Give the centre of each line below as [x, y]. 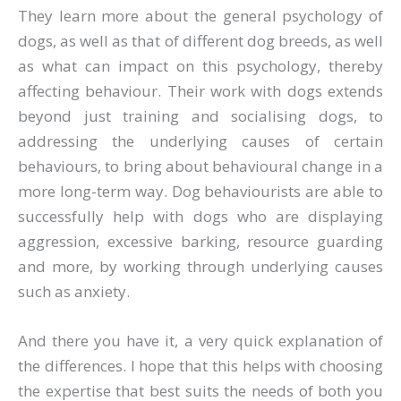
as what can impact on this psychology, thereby [200, 66]
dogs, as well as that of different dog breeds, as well [200, 41]
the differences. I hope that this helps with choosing [200, 366]
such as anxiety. [74, 292]
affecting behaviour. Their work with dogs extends [200, 91]
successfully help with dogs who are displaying [200, 217]
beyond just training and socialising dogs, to [200, 116]
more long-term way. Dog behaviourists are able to [200, 192]
